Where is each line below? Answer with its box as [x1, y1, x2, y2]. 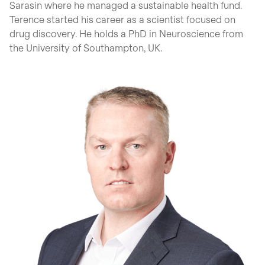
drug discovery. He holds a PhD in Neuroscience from [9, 28, 243, 39]
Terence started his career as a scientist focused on [9, 14, 235, 25]
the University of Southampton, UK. [9, 42, 162, 53]
